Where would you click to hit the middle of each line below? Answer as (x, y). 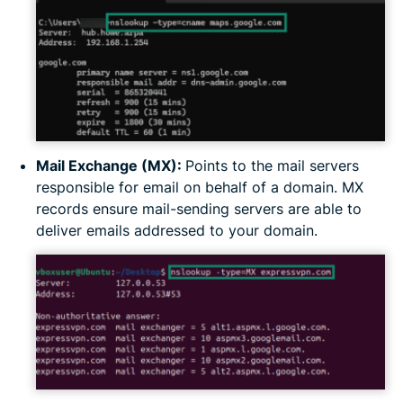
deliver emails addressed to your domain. (177, 231)
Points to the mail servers (272, 166)
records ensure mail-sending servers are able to (199, 209)
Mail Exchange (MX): (111, 166)
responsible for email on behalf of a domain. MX (200, 188)
